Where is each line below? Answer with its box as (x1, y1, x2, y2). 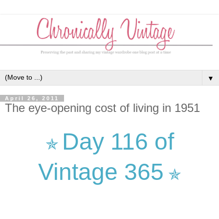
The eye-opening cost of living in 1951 (5, 101, 200, 115)
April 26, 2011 (5, 95, 59, 102)
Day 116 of (62, 128, 174, 154)
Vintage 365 (38, 158, 164, 185)
